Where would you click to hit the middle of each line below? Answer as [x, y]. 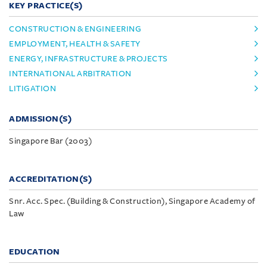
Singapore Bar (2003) [50, 141]
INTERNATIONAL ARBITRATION [70, 73]
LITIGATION [32, 88]
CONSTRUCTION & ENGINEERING [75, 29]
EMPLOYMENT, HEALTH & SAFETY [75, 44]
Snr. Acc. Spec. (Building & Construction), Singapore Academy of [132, 201]
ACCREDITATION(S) [50, 179]
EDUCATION [35, 252]
